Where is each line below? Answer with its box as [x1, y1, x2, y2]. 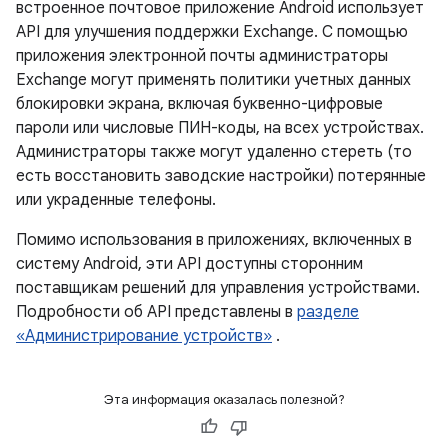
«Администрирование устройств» [16, 326, 272, 346]
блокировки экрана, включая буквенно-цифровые [16, 94, 383, 114]
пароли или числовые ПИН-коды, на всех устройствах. [16, 118, 424, 138]
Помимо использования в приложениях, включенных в [16, 230, 412, 250]
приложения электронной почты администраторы [16, 46, 388, 66]
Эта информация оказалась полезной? [103, 391, 345, 408]
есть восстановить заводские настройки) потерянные [16, 166, 426, 186]
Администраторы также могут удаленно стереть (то [16, 142, 412, 162]
